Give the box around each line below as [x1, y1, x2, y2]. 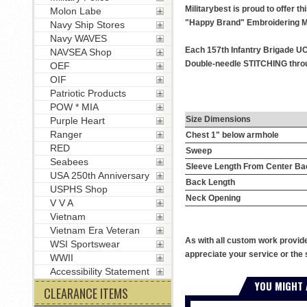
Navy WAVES [49, 33, 107, 44]
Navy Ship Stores [49, 19, 125, 30]
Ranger [49, 129, 82, 140]
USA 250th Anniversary [49, 170, 149, 181]
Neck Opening [185, 193, 241, 203]
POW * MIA [49, 101, 99, 112]
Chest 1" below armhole [185, 130, 279, 140]
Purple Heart [49, 115, 105, 126]
